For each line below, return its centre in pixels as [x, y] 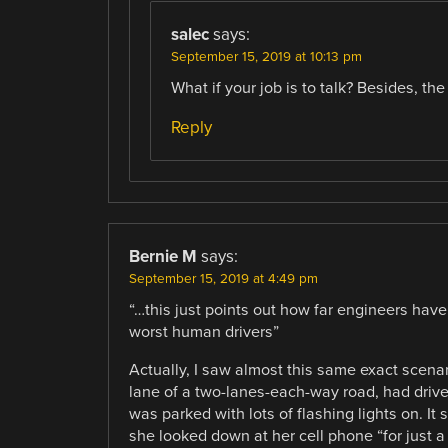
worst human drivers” [203, 332]
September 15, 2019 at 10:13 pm [266, 56]
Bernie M [162, 257]
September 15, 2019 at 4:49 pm [223, 279]
